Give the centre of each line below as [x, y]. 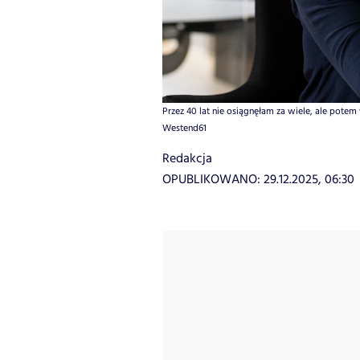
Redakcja [187, 159]
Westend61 [184, 129]
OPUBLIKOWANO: [213, 180]
